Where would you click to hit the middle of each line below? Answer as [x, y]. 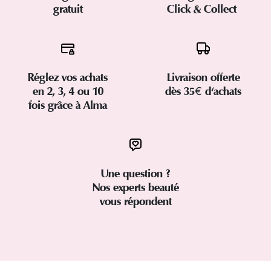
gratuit [68, 9]
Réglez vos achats [68, 77]
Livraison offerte [203, 77]
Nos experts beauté [135, 187]
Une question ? [135, 173]
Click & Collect [203, 9]
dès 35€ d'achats [203, 91]
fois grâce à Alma [68, 105]
